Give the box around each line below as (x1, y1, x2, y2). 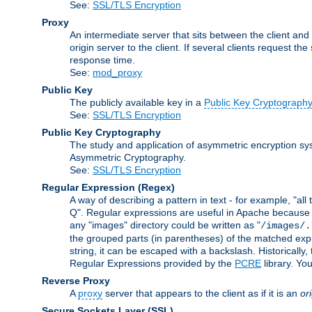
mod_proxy (93, 66, 142, 78)
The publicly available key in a (70, 96, 204, 108)
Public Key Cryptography (42, 126, 161, 138)
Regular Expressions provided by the (70, 257, 235, 269)
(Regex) (138, 181, 175, 193)
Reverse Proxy (42, 274, 110, 286)
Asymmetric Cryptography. (70, 151, 186, 163)
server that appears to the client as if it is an (102, 287, 300, 299)
